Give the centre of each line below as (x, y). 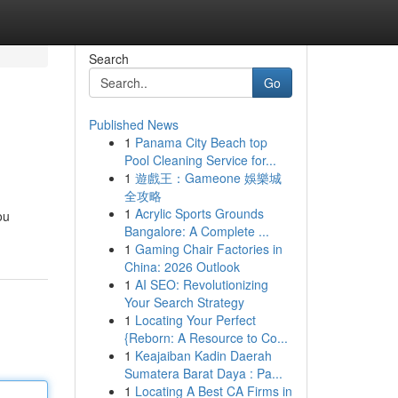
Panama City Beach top (201, 142)
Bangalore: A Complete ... (196, 231)
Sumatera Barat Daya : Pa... (203, 373)
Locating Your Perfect (195, 320)
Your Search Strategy (184, 302)
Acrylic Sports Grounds (199, 213)
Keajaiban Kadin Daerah (203, 355)
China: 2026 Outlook (182, 267)
